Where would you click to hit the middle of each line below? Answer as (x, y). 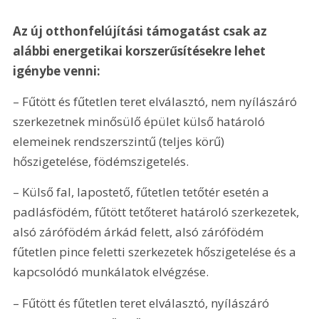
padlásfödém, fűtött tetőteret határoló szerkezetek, (158, 212)
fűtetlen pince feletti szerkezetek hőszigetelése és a (156, 252)
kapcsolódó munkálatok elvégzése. (111, 272)
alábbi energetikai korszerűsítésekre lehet (141, 51)
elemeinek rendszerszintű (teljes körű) (120, 142)
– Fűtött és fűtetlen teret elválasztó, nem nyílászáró (157, 102)
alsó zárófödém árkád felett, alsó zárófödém (140, 232)
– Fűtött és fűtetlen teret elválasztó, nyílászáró (143, 303)
